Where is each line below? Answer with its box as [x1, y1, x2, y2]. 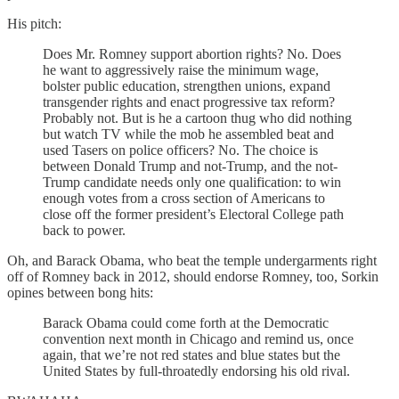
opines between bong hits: [7, 284, 153, 300]
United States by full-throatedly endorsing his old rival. [43, 362, 350, 379]
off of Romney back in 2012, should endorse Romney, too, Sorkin [7, 268, 379, 284]
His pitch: [7, 15, 61, 31]
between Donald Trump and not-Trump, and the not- [43, 158, 338, 174]
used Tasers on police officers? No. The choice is [43, 142, 318, 158]
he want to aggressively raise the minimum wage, [43, 61, 319, 77]
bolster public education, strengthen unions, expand [43, 77, 330, 94]
